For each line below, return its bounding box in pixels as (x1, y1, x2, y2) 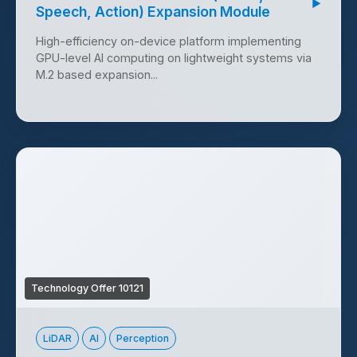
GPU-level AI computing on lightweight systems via (36, 51, 312, 65)
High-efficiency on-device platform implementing (36, 34, 301, 49)
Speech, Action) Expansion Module (36, 3, 270, 21)
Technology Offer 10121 (31, 282, 143, 295)
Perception (116, 332, 169, 345)
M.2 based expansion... (36, 68, 158, 82)
